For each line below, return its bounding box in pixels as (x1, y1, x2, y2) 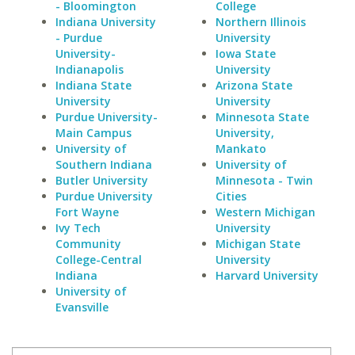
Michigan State (215, 236, 300, 251)
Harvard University (215, 268, 319, 283)
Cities (215, 189, 246, 204)
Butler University (55, 173, 148, 188)
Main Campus (55, 125, 132, 140)
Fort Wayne (55, 204, 119, 219)
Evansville (55, 300, 109, 315)
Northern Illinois (215, 14, 306, 29)
